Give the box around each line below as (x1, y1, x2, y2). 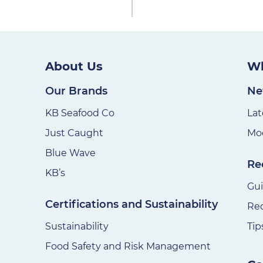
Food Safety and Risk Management (45, 240, 211, 252)
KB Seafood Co (45, 107, 114, 119)
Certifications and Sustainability (45, 197, 218, 211)
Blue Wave (45, 147, 96, 159)
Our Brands (45, 84, 107, 97)
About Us (45, 59, 103, 73)
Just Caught (45, 127, 103, 139)
